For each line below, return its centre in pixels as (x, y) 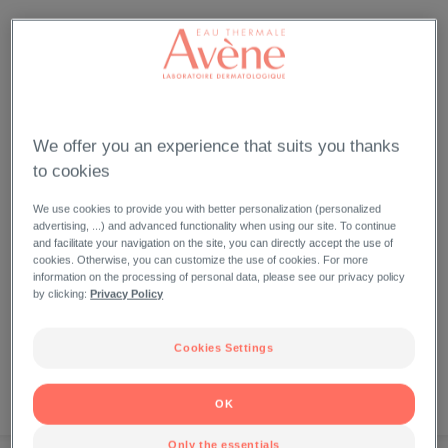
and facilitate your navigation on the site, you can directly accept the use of (213, 242)
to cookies (72, 171)
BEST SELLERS (222, 411)
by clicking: (62, 293)
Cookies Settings (224, 347)
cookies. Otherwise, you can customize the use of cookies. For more (201, 259)
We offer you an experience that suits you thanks (217, 146)
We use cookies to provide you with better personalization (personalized (207, 208)
